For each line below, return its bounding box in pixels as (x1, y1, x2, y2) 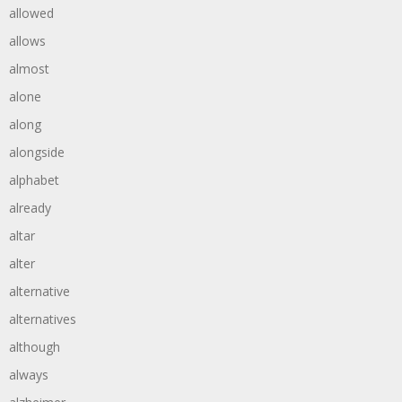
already (9, 199, 51, 216)
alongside (9, 144, 65, 161)
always (9, 366, 48, 383)
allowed (9, 4, 54, 22)
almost (9, 60, 49, 77)
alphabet (9, 171, 59, 188)
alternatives (9, 310, 76, 328)
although (9, 338, 60, 355)
